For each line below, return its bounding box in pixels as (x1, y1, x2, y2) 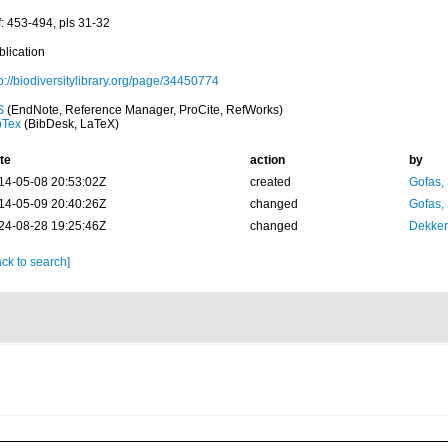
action (249, 153, 285, 167)
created (249, 175, 291, 189)
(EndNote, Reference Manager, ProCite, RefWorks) (3, 103, 283, 117)
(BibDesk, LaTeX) (20, 117, 119, 131)
